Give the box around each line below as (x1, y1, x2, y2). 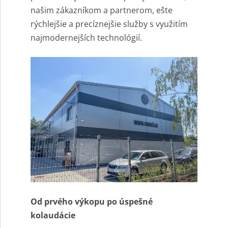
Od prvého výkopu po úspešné (31, 196, 153, 208)
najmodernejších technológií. (31, 32, 142, 43)
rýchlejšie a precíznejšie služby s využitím (31, 18, 188, 30)
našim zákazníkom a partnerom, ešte (31, 4, 173, 16)
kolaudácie (31, 210, 75, 221)
